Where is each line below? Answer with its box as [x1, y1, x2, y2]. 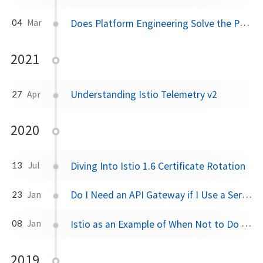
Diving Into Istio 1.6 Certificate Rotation [70, 159, 246, 173]
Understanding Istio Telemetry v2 [70, 88, 218, 102]
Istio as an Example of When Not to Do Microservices [70, 218, 242, 231]
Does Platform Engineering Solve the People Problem [70, 16, 240, 30]
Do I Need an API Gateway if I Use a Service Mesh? [70, 188, 242, 202]
